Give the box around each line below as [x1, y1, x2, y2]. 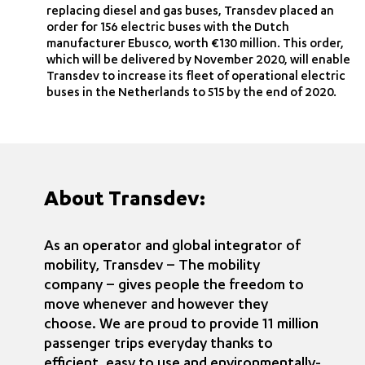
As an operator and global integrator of [44, 239, 301, 256]
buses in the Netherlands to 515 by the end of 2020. [46, 86, 337, 101]
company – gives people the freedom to [44, 278, 304, 295]
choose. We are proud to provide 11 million [44, 317, 319, 334]
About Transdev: [44, 190, 205, 213]
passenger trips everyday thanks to [44, 336, 273, 354]
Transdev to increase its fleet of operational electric [46, 70, 346, 85]
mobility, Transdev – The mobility [44, 258, 260, 275]
